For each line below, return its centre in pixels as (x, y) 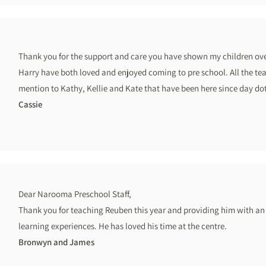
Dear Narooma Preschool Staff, (75, 194)
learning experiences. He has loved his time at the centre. (123, 226)
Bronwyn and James (56, 242)
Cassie (31, 104)
